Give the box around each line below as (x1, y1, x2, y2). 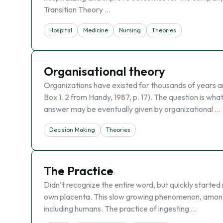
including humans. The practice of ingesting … (44, 204, 197, 214)
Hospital (49, 26, 72, 34)
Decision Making (49, 126, 95, 133)
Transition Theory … (44, 4, 111, 14)
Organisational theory (44, 64, 165, 79)
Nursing (119, 26, 141, 34)
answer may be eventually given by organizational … (44, 104, 221, 114)
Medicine (83, 26, 108, 34)
